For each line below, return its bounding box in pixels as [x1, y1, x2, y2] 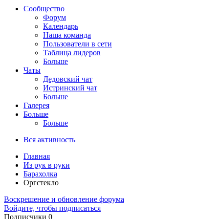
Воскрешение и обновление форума [4, 195, 124, 203]
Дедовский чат [43, 74, 92, 83]
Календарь [43, 22, 78, 30]
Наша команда [43, 30, 91, 39]
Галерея [23, 101, 49, 109]
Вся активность [23, 135, 75, 144]
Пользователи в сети [43, 39, 112, 48]
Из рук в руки [23, 160, 70, 169]
